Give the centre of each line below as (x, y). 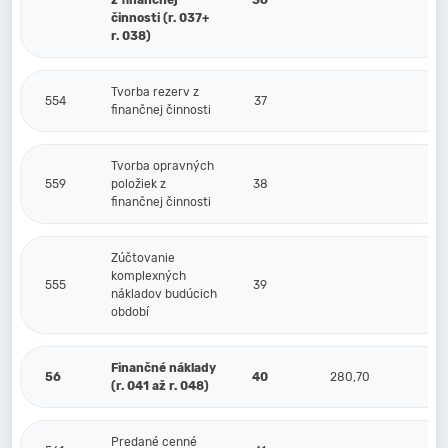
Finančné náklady (163, 368)
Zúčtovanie (143, 258)
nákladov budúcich (164, 294)
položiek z (138, 184)
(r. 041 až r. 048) (160, 386)
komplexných (148, 276)
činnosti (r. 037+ (160, 18)
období (130, 312)
